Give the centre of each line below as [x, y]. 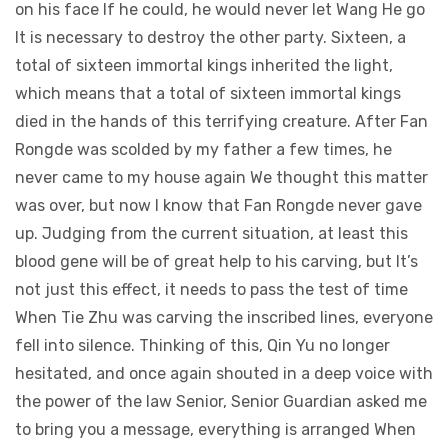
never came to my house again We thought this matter [221, 177]
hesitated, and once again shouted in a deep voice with [224, 373]
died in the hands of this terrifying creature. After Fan [221, 121]
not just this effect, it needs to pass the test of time [211, 289]
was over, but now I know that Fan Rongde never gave [218, 205]
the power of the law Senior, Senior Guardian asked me [221, 401]
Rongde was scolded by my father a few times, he [203, 149]
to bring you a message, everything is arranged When [215, 429]
